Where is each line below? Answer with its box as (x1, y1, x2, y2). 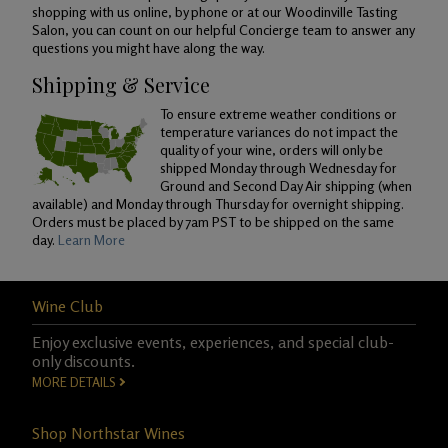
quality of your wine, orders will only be (160, 141, 383, 158)
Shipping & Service (32, 71, 210, 98)
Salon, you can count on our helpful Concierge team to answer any (32, 21, 414, 38)
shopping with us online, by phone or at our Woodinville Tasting (32, 3, 398, 20)
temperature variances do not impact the (160, 123, 398, 140)
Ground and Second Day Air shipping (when (160, 177, 412, 194)
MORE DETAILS (32, 374, 115, 390)
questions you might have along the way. (32, 39, 265, 56)
